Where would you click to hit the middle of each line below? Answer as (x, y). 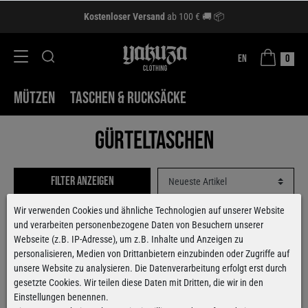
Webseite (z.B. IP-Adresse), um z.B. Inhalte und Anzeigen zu (129, 239)
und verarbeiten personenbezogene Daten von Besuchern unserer (139, 224)
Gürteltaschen (154, 141)
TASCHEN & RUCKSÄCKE (128, 98)
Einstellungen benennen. (61, 297)
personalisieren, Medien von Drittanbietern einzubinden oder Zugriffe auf (152, 253)
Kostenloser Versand (125, 16)
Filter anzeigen (82, 181)
